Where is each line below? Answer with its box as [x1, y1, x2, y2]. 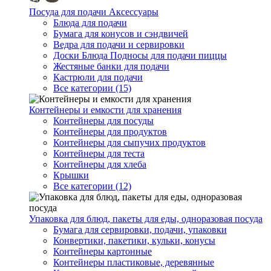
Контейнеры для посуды [53, 116, 154, 126]
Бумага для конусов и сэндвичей [53, 28, 188, 39]
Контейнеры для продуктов [53, 126, 167, 137]
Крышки [53, 170, 89, 180]
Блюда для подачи [53, 18, 127, 28]
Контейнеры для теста [53, 148, 145, 158]
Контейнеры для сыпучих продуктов [53, 137, 206, 148]
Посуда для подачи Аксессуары [29, 7, 158, 17]
